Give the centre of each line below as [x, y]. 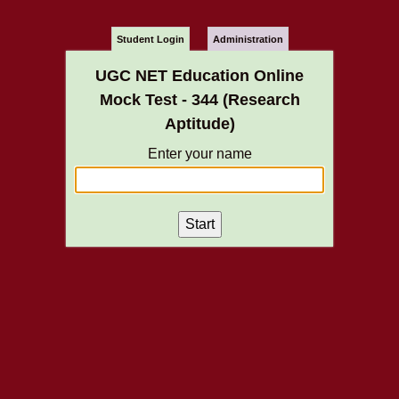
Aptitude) [199, 124]
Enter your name [199, 154]
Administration [248, 39]
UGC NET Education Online [199, 76]
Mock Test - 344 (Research [199, 100]
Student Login [150, 39]
